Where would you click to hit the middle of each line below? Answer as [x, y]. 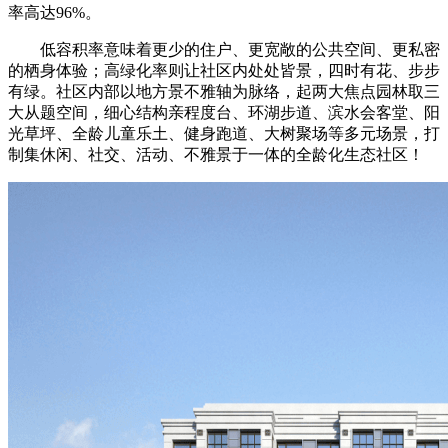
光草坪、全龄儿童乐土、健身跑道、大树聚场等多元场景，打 [224, 133]
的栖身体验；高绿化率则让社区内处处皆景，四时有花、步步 [224, 70]
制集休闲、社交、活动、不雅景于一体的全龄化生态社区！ [216, 154]
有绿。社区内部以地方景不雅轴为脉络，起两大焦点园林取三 [224, 91]
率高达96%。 [54, 12]
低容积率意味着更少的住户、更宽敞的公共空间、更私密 [224, 49]
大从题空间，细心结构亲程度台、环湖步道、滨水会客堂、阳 [224, 112]
